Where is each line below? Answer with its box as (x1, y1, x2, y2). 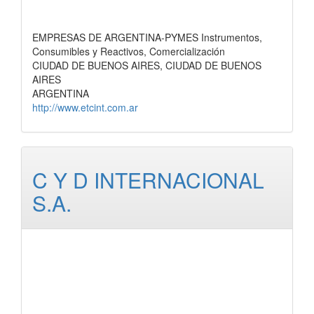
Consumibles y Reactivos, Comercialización (32, 44, 225, 58)
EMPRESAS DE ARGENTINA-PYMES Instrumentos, (32, 30, 262, 44)
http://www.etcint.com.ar (32, 100, 138, 114)
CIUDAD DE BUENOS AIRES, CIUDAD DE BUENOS (32, 58, 261, 72)
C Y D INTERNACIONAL (32, 165, 264, 195)
